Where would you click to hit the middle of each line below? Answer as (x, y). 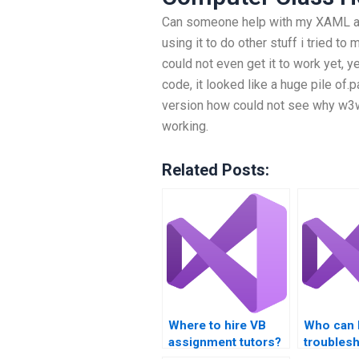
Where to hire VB (217, 325)
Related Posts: (216, 170)
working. (185, 126)
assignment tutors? (225, 342)
